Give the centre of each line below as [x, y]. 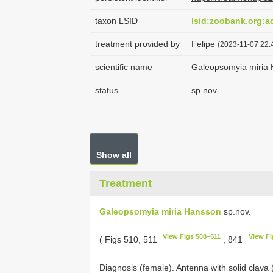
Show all [114, 155]
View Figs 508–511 [192, 236]
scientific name [124, 67]
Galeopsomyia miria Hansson [160, 211]
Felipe [204, 44]
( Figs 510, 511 [129, 239]
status [107, 90]
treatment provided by [137, 44]
